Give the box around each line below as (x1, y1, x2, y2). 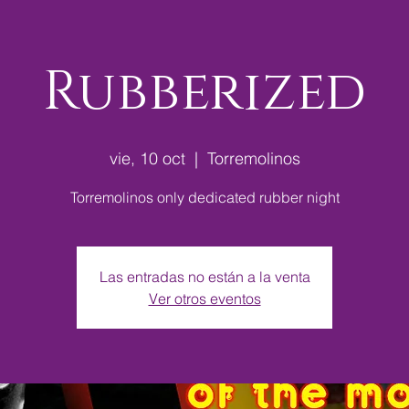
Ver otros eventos (148, 289, 261, 308)
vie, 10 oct (109, 148, 185, 169)
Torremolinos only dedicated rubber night (69, 188, 340, 206)
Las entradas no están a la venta (99, 267, 310, 286)
